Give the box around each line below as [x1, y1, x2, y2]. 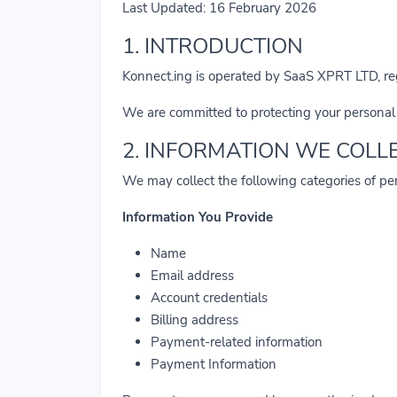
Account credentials [151, 289, 268, 307]
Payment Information [151, 355, 276, 373]
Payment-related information [151, 333, 323, 351]
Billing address [151, 311, 238, 329]
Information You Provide [122, 208, 273, 226]
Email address [151, 267, 234, 284]
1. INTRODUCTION [122, 32, 303, 60]
